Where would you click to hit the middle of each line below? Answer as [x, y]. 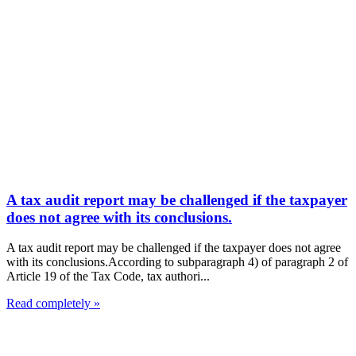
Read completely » [53, 304]
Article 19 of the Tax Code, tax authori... [108, 277]
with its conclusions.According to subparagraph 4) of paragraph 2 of [177, 262]
